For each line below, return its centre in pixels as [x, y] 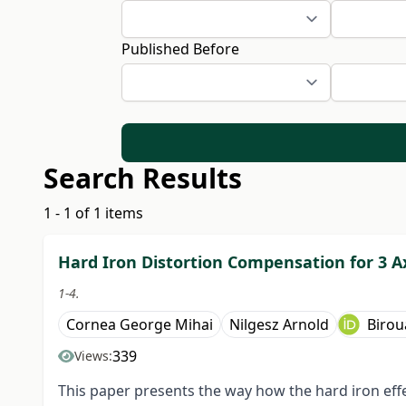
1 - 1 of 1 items [93, 213]
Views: [93, 356]
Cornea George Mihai [140, 325]
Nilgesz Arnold [279, 325]
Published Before [181, 49]
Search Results [143, 179]
